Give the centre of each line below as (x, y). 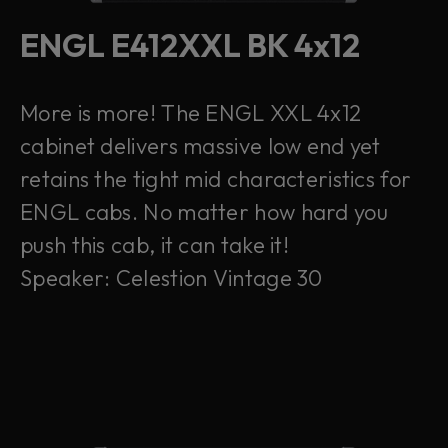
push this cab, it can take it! (155, 245)
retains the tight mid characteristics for (216, 179)
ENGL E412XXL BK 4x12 (190, 45)
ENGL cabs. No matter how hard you (204, 212)
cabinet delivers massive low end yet (200, 146)
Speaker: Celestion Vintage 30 (171, 278)
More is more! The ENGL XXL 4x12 (191, 113)
